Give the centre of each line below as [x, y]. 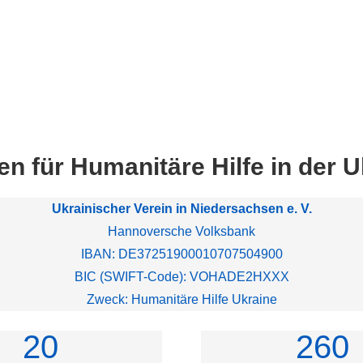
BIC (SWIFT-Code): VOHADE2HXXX [181, 277]
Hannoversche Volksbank [181, 231]
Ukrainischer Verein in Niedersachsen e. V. [181, 209]
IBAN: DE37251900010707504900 [181, 254]
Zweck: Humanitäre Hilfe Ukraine [181, 299]
